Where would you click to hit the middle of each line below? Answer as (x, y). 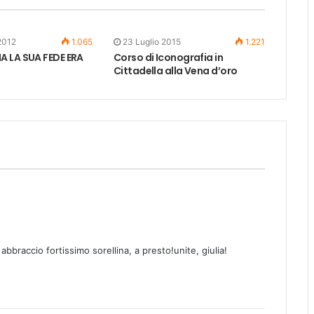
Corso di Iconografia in (168, 57)
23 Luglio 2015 (151, 42)
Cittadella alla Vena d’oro (175, 71)
